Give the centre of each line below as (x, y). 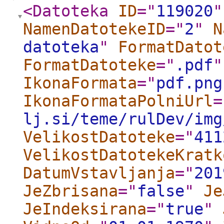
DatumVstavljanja (99, 173)
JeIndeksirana (85, 209)
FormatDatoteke (89, 65)
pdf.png (189, 83)
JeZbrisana (70, 191)
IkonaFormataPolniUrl (118, 101)
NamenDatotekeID (94, 29)
